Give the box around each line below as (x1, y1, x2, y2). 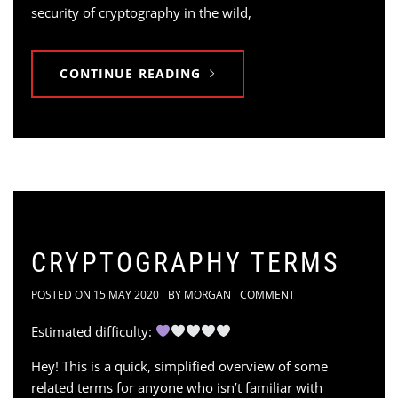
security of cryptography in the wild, (31, 3, 251, 21)
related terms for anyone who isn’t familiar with (31, 378, 322, 396)
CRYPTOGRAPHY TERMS (31, 246, 340, 278)
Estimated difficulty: (31, 322, 155, 340)
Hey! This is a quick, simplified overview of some (31, 356, 328, 375)
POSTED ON (31, 286, 93, 302)
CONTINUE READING (60, 64, 202, 82)
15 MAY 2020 (93, 286, 159, 302)
